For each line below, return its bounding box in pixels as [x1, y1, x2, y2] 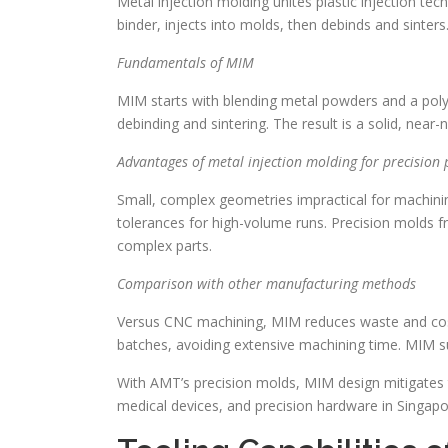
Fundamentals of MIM [117, 53, 254, 72]
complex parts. [117, 236, 212, 255]
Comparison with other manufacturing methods [117, 274, 416, 293]
